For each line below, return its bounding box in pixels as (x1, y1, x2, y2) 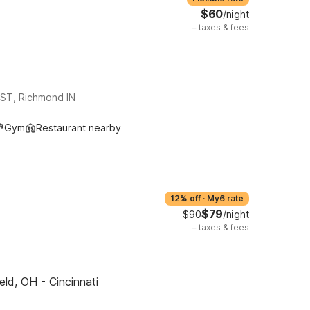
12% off (170, 193, 201, 203)
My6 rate (207, 193, 244, 203)
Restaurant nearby (36, 122, 121, 134)
